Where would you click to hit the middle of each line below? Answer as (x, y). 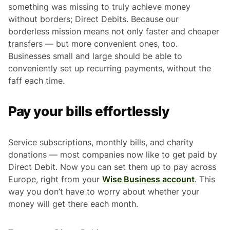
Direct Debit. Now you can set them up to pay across (112, 167)
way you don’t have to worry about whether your (104, 192)
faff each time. (36, 81)
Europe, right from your (55, 179)
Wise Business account (148, 179)
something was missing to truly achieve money (99, 7)
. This (205, 179)
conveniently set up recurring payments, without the (110, 69)
